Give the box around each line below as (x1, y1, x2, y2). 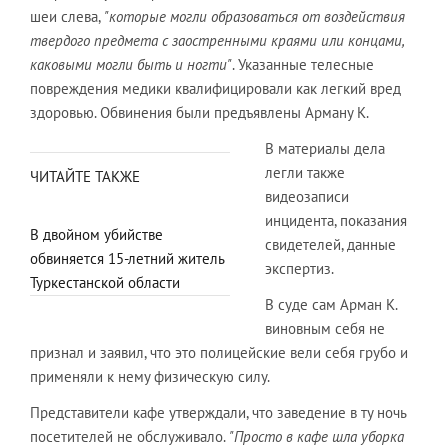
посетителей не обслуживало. (30, 427, 229, 446)
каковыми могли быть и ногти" (30, 55, 232, 74)
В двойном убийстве (30, 225, 163, 244)
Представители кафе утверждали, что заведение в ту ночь (30, 403, 406, 422)
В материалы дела (265, 139, 385, 158)
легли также (265, 163, 345, 182)
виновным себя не (265, 319, 385, 338)
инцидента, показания (265, 211, 407, 230)
